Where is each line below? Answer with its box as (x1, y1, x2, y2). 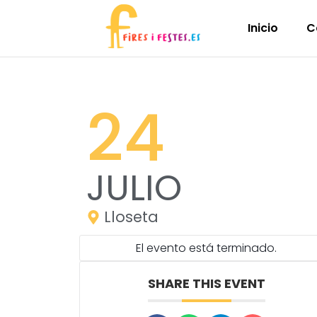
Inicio (248, 20, 278, 36)
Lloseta (104, 207, 158, 227)
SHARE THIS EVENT (147, 275, 265, 292)
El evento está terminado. (136, 240, 277, 256)
